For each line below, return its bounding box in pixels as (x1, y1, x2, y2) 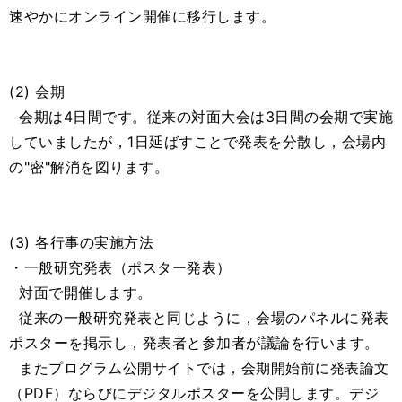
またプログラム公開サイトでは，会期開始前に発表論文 (9, 359, 389, 378)
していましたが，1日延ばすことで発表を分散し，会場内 (9, 133, 386, 152)
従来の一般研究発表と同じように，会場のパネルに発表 (9, 309, 389, 328)
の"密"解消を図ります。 (9, 158, 169, 177)
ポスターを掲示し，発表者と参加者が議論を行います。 (9, 334, 380, 353)
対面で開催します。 (9, 284, 153, 302)
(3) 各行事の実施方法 (9, 233, 153, 252)
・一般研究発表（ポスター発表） (9, 258, 232, 277)
